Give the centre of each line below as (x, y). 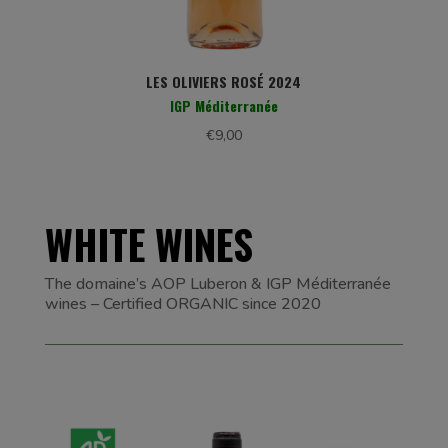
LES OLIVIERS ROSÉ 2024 (224, 81)
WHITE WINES (148, 244)
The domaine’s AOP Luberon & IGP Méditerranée (217, 284)
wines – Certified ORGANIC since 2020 (182, 304)
